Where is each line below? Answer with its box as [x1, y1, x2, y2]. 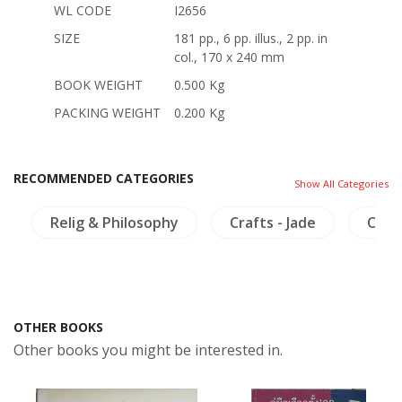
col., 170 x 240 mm [174, 48, 284, 66]
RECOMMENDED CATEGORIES [13, 169, 194, 187]
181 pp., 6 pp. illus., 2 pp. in [174, 29, 328, 47]
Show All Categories [294, 176, 389, 190]
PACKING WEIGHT [54, 103, 161, 121]
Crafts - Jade [230, 212, 316, 232]
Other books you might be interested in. [13, 339, 283, 360]
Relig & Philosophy [50, 212, 179, 232]
